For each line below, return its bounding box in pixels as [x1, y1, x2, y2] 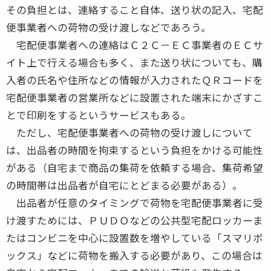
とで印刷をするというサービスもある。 [6, 107, 191, 122]
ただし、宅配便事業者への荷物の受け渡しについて [6, 125, 253, 140]
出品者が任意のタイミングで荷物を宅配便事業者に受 [6, 195, 263, 210]
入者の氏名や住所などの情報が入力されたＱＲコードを [6, 72, 263, 87]
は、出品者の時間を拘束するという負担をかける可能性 [6, 142, 263, 157]
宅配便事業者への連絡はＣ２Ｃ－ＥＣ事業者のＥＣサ [6, 37, 263, 52]
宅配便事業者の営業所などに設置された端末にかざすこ [6, 90, 263, 105]
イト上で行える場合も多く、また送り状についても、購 [6, 54, 263, 70]
